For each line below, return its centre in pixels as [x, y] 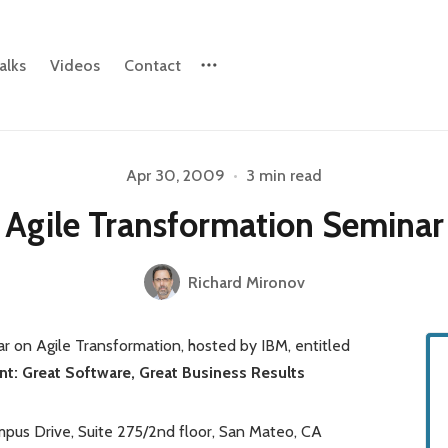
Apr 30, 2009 [175, 175]
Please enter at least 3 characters [224, 166]
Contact [153, 65]
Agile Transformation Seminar [224, 225]
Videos [75, 65]
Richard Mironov [246, 282]
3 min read [284, 175]
